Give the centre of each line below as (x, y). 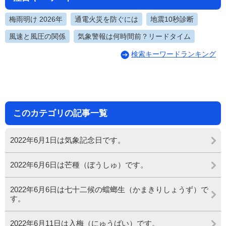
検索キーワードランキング (174, 54)
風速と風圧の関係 (37, 36)
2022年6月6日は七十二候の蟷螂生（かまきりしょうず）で (109, 189)
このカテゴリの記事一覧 (60, 113)
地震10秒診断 (172, 19)
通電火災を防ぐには (106, 19)
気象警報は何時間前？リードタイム (134, 36)
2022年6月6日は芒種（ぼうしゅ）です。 (79, 164)
